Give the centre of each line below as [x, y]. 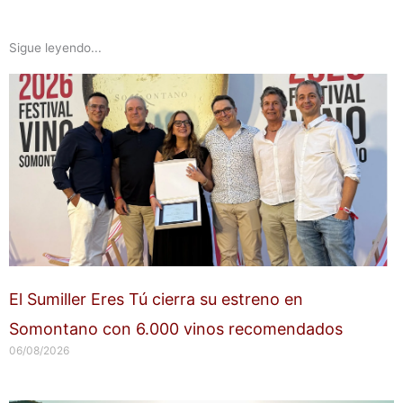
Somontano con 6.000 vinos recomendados [176, 329]
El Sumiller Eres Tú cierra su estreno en [156, 300]
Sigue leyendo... [55, 48]
